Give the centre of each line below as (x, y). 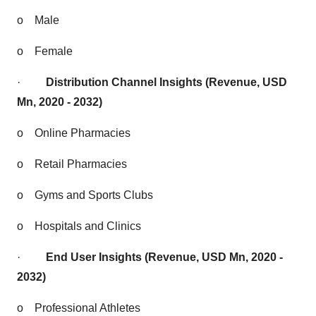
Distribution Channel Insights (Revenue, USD (166, 82)
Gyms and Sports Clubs (94, 195)
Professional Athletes (87, 308)
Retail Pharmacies (81, 164)
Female (54, 51)
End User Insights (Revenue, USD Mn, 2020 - (164, 257)
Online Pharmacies (83, 133)
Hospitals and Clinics (88, 226)
